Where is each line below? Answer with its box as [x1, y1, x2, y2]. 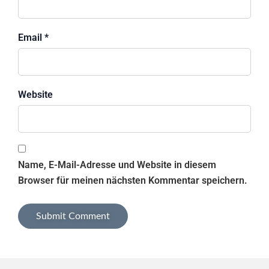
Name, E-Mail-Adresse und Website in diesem [18, 159, 216, 171]
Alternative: [18, 237, 68, 249]
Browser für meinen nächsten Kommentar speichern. [18, 175, 247, 187]
